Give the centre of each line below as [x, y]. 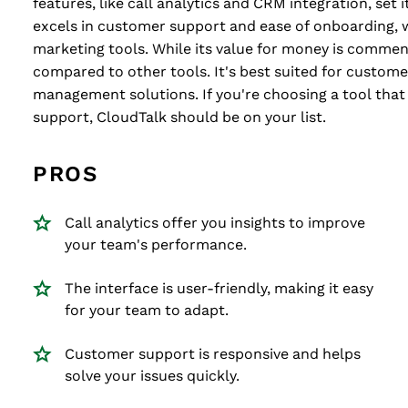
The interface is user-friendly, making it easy [219, 288]
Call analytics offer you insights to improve [215, 223]
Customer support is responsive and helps [213, 354]
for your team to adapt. [147, 310]
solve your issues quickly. [152, 376]
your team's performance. [156, 245]
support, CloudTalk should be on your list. [179, 117]
